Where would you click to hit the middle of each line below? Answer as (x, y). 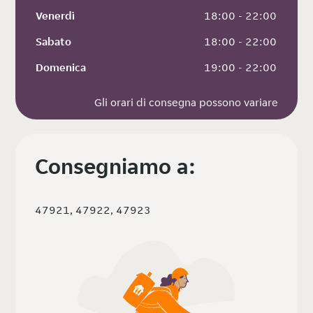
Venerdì (56, 15)
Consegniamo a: (116, 166)
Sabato (54, 41)
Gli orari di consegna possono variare (186, 102)
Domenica (61, 67)
